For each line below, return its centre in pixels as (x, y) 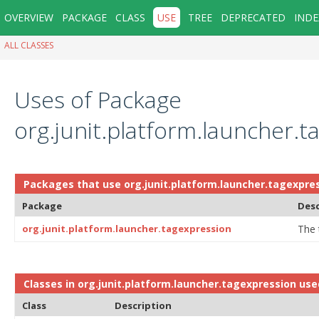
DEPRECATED (253, 17)
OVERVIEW (29, 17)
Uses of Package (98, 99)
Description (143, 305)
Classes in (51, 283)
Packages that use (74, 184)
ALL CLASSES (29, 46)
